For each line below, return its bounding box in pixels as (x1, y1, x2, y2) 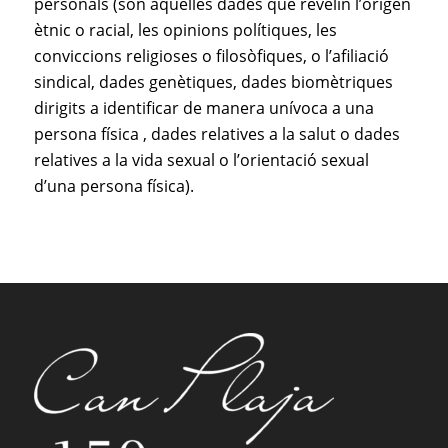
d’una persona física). (33, 175, 194, 198)
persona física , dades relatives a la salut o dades (33, 123, 400, 146)
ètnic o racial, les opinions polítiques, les (33, 19, 337, 42)
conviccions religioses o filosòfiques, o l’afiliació (33, 45, 389, 68)
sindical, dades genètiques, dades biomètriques (33, 71, 393, 94)
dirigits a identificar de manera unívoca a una (33, 97, 374, 120)
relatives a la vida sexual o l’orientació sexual (33, 149, 369, 172)
